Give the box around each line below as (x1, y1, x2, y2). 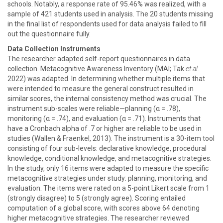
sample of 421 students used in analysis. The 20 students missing (7, 10, 213, 18)
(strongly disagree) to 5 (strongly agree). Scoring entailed (7, 194, 186, 202)
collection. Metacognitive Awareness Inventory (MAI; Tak (7, 65, 186, 73)
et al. (186, 65, 199, 73)
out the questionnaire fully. (7, 30, 91, 38)
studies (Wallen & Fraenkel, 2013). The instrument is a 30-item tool (7, 134, 215, 142)
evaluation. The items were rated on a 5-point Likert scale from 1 (7, 184, 210, 192)
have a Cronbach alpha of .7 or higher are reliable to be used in (7, 124, 202, 132)
